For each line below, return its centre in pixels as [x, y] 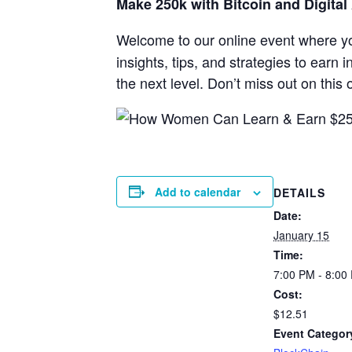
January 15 [301, 235]
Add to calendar [198, 191]
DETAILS [299, 193]
